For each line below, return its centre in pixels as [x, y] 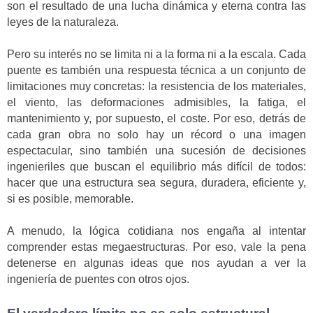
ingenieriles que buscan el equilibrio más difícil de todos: [156, 166]
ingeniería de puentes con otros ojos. [98, 279]
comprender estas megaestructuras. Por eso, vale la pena [156, 247]
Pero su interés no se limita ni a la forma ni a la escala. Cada [156, 54]
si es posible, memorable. [70, 198]
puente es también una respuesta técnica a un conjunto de [156, 70]
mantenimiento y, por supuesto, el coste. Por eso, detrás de [156, 118]
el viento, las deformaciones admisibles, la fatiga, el [156, 102]
